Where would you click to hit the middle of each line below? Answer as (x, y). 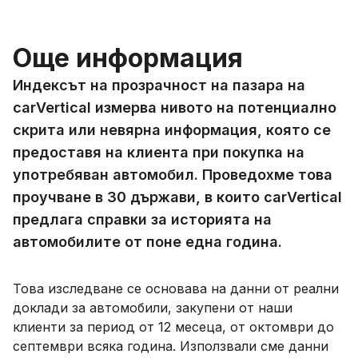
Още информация (128, 58)
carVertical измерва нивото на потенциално (175, 107)
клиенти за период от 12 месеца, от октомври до (173, 327)
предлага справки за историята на (142, 219)
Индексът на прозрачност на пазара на (159, 85)
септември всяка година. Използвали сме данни (171, 346)
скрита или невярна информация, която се (172, 130)
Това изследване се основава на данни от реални (176, 288)
